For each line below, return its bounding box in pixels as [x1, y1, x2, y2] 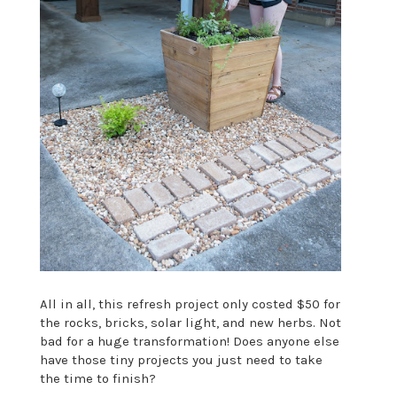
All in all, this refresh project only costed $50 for [39, 296, 340, 313]
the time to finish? [39, 370, 156, 387]
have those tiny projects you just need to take [39, 352, 323, 369]
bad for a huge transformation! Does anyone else [39, 333, 339, 350]
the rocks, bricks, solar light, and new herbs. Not [39, 315, 341, 331]
